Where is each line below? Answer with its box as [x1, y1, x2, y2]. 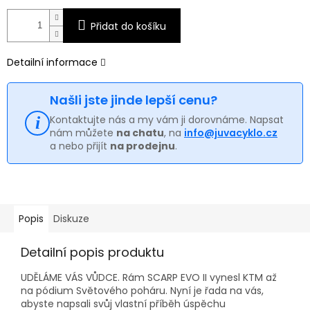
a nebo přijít [50, 138, 110, 153]
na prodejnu [110, 138, 175, 153]
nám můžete [50, 125, 116, 140]
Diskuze [53, 211, 89, 226]
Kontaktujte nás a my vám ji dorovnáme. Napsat [50, 112, 284, 127]
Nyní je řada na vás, [170, 283, 264, 298]
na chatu [116, 125, 164, 140]
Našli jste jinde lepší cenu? [50, 91, 217, 109]
